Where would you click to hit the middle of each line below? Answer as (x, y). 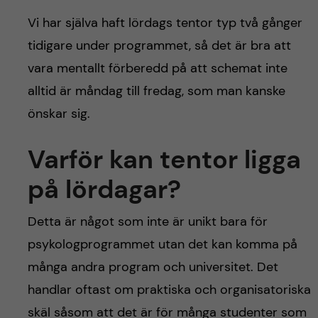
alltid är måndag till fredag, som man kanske (156, 91)
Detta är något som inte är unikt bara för (147, 221)
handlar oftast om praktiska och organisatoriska (169, 289)
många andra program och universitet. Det (153, 267)
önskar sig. (60, 113)
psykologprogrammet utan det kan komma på (162, 244)
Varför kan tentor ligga (164, 159)
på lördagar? (104, 189)
